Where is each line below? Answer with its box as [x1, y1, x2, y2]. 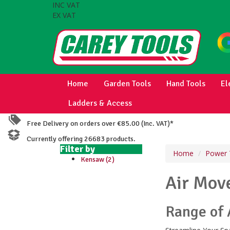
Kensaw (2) [81, 155, 114, 164]
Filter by [60, 143, 95, 155]
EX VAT [52, 10, 76, 20]
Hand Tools [166, 79, 205, 89]
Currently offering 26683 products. [22, 135, 136, 143]
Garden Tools [104, 79, 151, 89]
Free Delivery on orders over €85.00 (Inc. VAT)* [22, 119, 174, 128]
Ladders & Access [68, 98, 132, 108]
